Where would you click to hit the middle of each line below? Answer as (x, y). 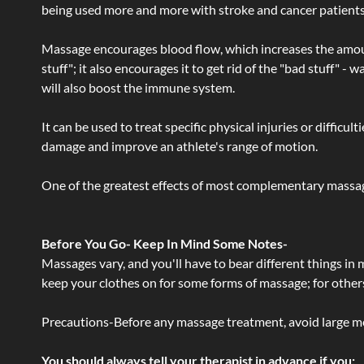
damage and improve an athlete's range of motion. (180, 146)
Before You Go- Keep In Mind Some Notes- (166, 243)
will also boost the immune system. (139, 87)
